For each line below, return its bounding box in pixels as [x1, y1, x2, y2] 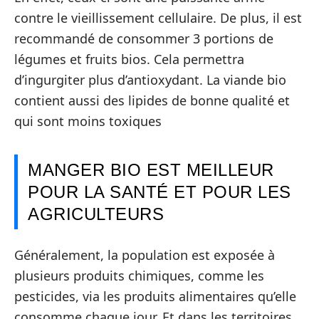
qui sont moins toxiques [14, 112, 162, 130]
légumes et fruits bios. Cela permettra [14, 50, 244, 68]
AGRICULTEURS [28, 204, 164, 224]
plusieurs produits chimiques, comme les [14, 267, 264, 284]
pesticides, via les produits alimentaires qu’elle [14, 288, 296, 305]
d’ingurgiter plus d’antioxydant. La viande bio [14, 70, 286, 88]
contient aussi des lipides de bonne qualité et [14, 91, 290, 109]
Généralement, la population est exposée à [14, 246, 275, 263]
